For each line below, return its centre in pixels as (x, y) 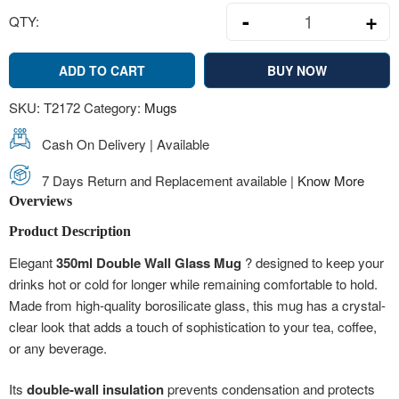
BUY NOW (297, 70)
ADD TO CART (102, 70)
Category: (114, 107)
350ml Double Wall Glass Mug (149, 262)
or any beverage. (58, 347)
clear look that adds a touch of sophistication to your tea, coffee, (193, 326)
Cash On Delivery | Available (124, 143)
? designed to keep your (313, 262)
